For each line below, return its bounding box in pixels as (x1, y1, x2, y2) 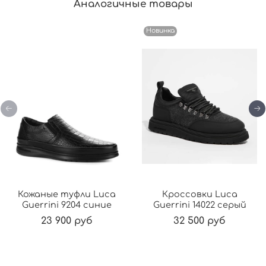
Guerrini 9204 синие (21, 199, 112, 210)
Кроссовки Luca (161, 189, 237, 199)
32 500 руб (173, 215, 226, 226)
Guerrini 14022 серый (153, 199, 246, 210)
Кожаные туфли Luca (17, 189, 116, 199)
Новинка (145, 27, 175, 35)
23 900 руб (40, 215, 93, 226)
